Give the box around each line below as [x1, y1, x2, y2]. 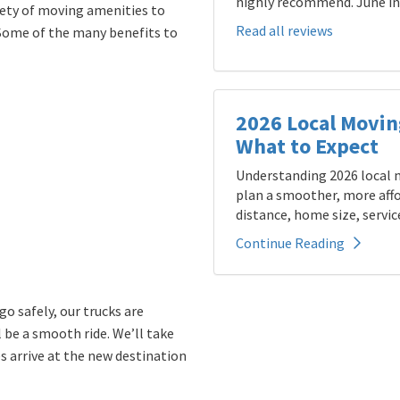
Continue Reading [236, 234, 345, 252]
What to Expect [236, 132, 379, 160]
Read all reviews [236, 21, 333, 39]
